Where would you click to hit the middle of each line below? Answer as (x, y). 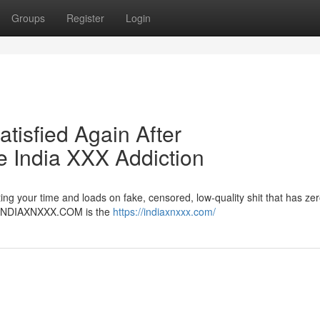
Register (85, 18)
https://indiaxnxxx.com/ (164, 211)
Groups (28, 18)
